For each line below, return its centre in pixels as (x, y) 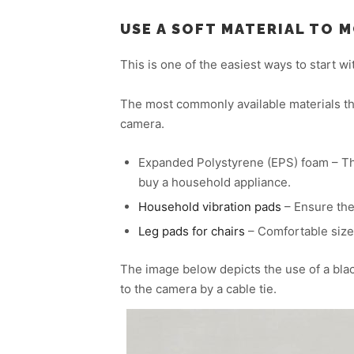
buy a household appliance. (214, 182)
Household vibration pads (209, 206)
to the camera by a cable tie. (198, 288)
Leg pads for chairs (191, 231)
